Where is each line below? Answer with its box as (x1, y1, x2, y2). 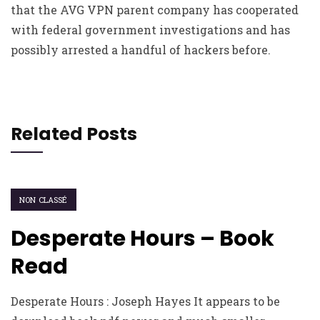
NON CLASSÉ (19, 194, 68, 205)
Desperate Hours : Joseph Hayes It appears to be (11, 294, 280, 309)
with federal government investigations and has (11, 22, 290, 37)
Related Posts (11, 121, 137, 146)
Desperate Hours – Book (11, 224, 274, 254)
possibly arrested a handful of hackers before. (11, 42, 271, 57)
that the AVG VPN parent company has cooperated (11, 2, 299, 17)
